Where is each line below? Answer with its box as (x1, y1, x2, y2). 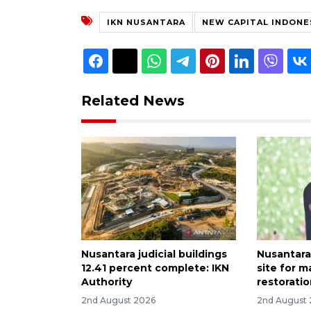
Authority (81, 275, 132, 288)
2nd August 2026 (81, 294, 155, 305)
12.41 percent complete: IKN (81, 261, 229, 274)
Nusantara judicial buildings (81, 247, 227, 260)
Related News (81, 92, 185, 109)
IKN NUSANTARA (107, 17, 185, 27)
